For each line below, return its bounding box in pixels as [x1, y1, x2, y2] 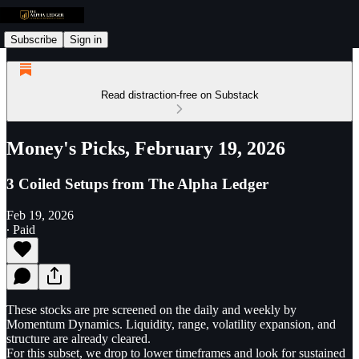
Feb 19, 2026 [6, 208, 74, 222]
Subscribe [10, 33, 57, 46]
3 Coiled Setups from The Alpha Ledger [6, 175, 268, 192]
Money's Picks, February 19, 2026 [6, 137, 285, 159]
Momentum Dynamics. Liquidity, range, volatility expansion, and [6, 317, 336, 331]
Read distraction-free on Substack [100, 89, 259, 101]
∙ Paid [6, 222, 35, 236]
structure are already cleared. [6, 331, 151, 345]
